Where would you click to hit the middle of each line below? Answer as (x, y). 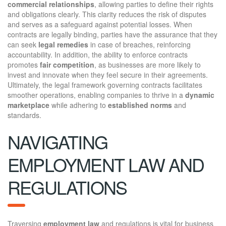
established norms (140, 105)
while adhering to (79, 105)
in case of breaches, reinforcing (139, 44)
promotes (24, 64)
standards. (24, 115)
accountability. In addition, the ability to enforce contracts (98, 54)
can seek (23, 44)
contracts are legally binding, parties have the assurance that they (112, 34)
